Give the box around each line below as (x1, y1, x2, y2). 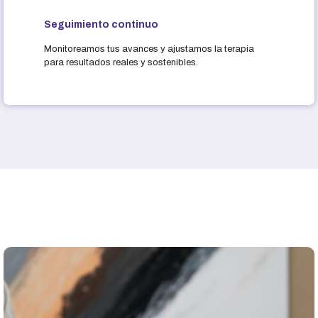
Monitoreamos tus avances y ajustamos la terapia (43, 43, 254, 54)
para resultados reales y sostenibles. (43, 57, 198, 67)
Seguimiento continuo (43, 18, 158, 30)
